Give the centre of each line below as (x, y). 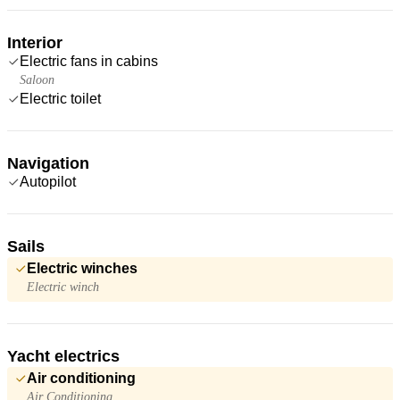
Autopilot (48, 181)
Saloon (37, 79)
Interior (35, 42)
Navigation (48, 163)
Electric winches (82, 268)
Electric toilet (60, 98)
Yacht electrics (63, 356)
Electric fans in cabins (89, 61)
